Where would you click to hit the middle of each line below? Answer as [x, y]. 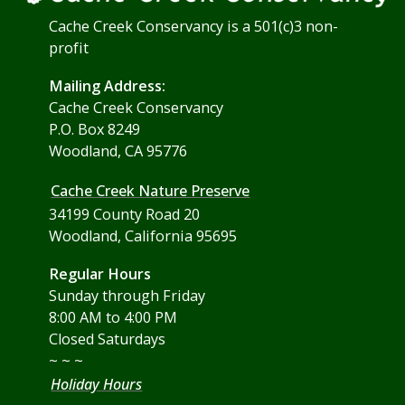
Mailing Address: [108, 85]
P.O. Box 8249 [95, 129]
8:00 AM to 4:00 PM [113, 317]
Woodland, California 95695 [143, 235]
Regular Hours [100, 273]
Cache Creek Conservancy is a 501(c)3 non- [194, 26]
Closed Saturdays [108, 339]
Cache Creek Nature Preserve [151, 190]
